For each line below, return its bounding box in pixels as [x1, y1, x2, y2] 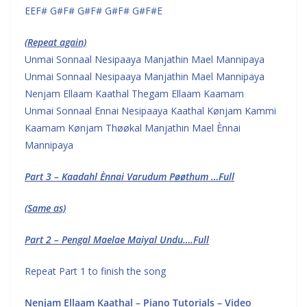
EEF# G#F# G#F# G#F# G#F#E [25, 4, 162, 17]
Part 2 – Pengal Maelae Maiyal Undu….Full [25, 233, 209, 246]
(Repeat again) [25, 36, 86, 49]
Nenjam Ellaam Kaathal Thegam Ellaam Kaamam [25, 87, 244, 100]
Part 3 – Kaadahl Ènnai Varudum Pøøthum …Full [25, 170, 234, 183]
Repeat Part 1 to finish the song [25, 265, 166, 278]
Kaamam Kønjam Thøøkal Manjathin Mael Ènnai [25, 121, 241, 134]
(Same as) [25, 201, 66, 214]
